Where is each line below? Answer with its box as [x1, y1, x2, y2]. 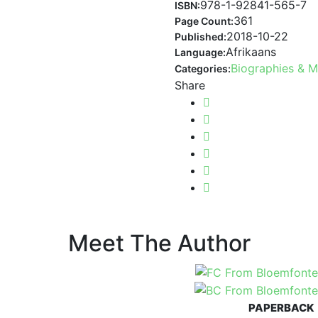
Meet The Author [67, 229, 251, 257]
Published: [175, 31, 227, 43]
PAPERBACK [248, 301, 314, 315]
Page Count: [175, 15, 234, 27]
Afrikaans [226, 45, 277, 59]
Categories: [175, 62, 231, 75]
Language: [175, 46, 226, 58]
